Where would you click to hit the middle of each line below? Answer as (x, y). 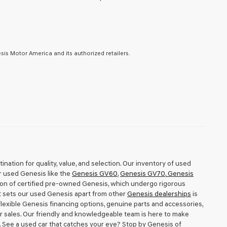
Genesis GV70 (143, 174)
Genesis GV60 (95, 174)
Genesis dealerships (159, 194)
